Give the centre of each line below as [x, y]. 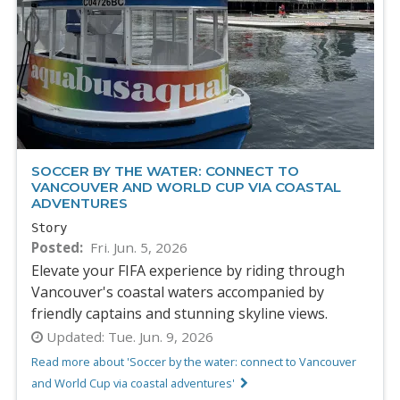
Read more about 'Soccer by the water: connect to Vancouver [194, 362]
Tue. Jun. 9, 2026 [159, 337]
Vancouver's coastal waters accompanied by [178, 292]
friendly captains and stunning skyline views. [179, 313]
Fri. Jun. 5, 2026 [138, 247]
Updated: [75, 337]
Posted [55, 247]
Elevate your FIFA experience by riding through [188, 270]
